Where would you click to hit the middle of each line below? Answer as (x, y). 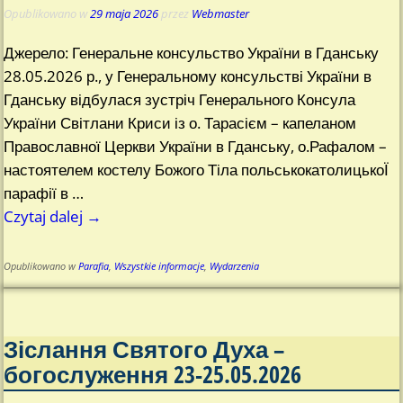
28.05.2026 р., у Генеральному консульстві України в (188, 76)
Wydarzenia (235, 266)
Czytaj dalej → (53, 216)
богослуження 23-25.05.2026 (153, 375)
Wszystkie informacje (160, 266)
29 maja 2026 (125, 14)
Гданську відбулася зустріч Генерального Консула (180, 99)
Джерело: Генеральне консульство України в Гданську (192, 52)
